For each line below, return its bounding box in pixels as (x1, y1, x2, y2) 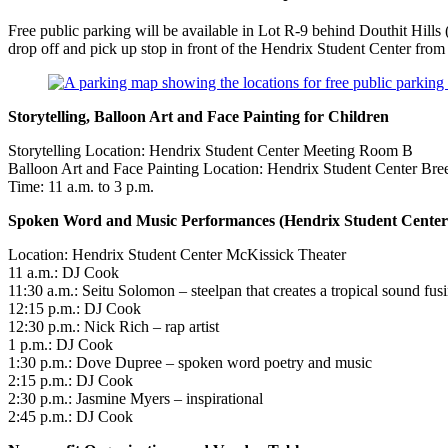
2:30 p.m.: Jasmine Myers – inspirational (8, 390, 263, 408)
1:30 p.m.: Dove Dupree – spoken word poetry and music (8, 354, 376, 372)
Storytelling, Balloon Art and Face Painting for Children (8, 108, 389, 126)
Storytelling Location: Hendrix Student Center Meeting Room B (8, 142, 413, 160)
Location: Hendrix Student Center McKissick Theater (8, 246, 346, 264)
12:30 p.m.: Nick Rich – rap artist (8, 318, 223, 336)
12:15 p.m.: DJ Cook (8, 300, 141, 318)
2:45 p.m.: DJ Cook (8, 408, 137, 426)
